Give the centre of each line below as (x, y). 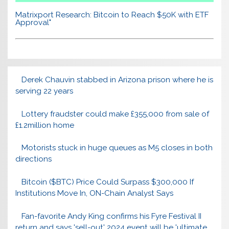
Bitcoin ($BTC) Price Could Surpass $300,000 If (107, 182)
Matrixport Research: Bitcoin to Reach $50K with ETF (112, 15)
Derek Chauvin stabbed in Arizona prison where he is (117, 79)
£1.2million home (45, 125)
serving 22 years (44, 91)
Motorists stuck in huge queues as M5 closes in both (117, 148)
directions (34, 159)
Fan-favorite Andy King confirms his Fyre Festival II (111, 216)
